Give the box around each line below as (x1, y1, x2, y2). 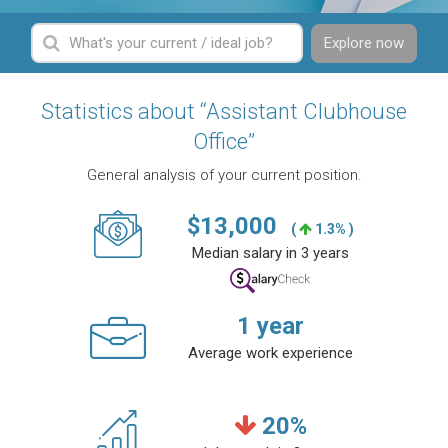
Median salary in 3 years (191, 244, 349, 263)
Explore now (323, 34, 404, 53)
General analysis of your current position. (86, 166, 362, 185)
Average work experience (187, 344, 353, 363)
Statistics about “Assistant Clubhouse (41, 99, 407, 125)
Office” (193, 129, 255, 155)
